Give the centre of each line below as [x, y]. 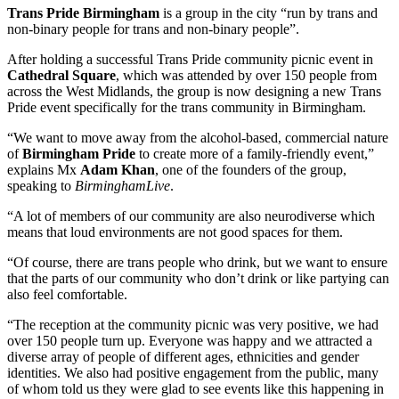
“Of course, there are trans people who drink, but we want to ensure [197, 263]
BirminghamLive [122, 186]
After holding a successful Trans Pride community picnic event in [190, 60]
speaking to [41, 186]
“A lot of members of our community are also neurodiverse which [191, 216]
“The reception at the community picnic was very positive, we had [193, 325]
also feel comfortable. [67, 295]
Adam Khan [118, 170]
